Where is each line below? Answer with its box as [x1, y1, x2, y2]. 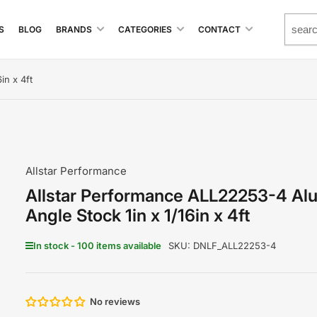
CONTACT [198, 24, 241, 35]
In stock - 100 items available [33, 240, 161, 251]
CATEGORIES [118, 24, 172, 35]
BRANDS [56, 24, 92, 35]
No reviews [89, 296, 140, 307]
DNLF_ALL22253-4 [192, 240, 276, 251]
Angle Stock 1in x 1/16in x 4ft [25, 205, 250, 226]
